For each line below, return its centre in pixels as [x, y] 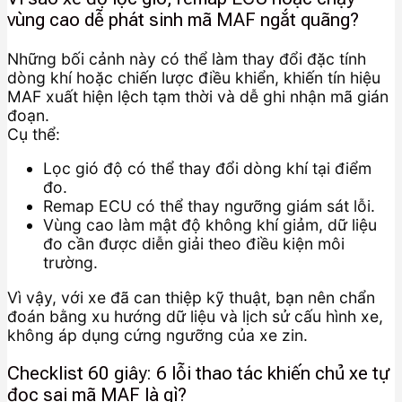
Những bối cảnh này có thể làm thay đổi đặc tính [187, 58]
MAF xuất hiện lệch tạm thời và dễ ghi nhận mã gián [198, 96]
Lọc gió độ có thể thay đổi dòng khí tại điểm [207, 169]
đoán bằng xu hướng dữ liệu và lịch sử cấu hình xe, [195, 316]
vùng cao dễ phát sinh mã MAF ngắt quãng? [183, 20]
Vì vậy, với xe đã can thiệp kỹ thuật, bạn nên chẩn [191, 297]
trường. [70, 263]
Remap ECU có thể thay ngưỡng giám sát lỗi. [209, 206]
